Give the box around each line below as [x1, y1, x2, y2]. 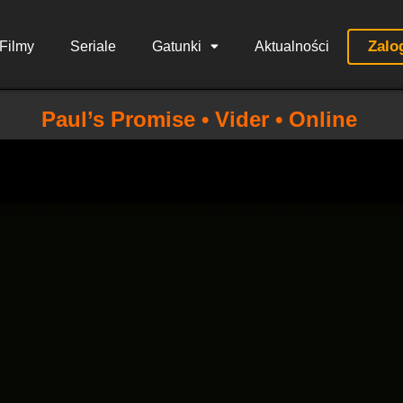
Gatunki [151, 39, 201, 54]
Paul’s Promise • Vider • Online [40, 107, 357, 131]
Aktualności [254, 39, 329, 54]
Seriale [69, 39, 116, 54]
